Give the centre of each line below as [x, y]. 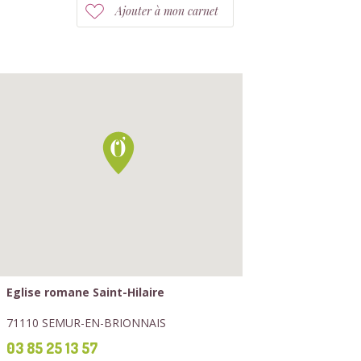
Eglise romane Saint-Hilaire [85, 292]
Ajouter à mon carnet [167, 11]
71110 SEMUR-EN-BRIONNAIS [86, 323]
